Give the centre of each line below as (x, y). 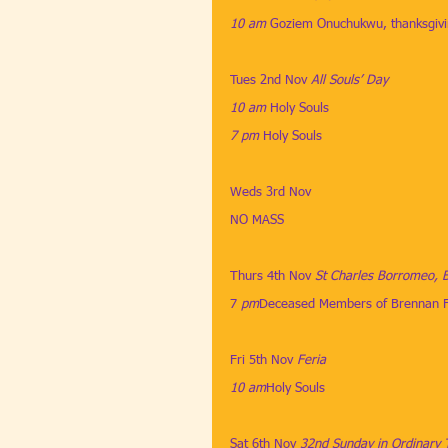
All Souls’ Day (349, 80)
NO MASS (257, 220)
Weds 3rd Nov (270, 192)
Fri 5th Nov (263, 360)
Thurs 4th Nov (270, 276)
